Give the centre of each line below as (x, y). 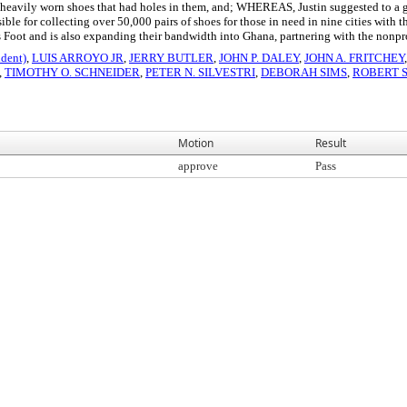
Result (331, 143)
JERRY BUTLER (171, 58)
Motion (196, 143)
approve (198, 166)
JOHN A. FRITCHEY (354, 58)
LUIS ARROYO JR (78, 58)
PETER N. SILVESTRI (200, 72)
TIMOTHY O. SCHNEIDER (72, 72)
